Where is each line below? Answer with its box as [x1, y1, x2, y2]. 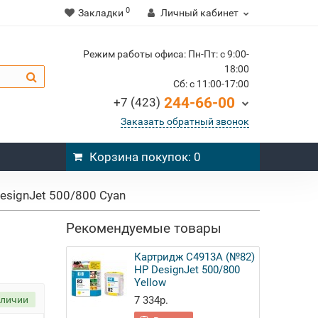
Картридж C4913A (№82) [134, 251, 256, 263]
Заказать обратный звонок [120, 116, 249, 127]
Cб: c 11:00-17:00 [172, 78, 249, 89]
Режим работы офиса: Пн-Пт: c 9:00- [82, 48, 249, 60]
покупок [138, 150, 189, 164]
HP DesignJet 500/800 [134, 263, 241, 276]
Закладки [77, 7, 124, 18]
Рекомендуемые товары [66, 220, 222, 236]
